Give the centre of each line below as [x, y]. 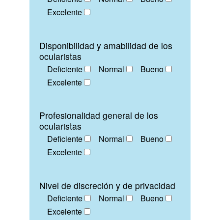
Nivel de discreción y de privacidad [107, 185]
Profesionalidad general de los [99, 115]
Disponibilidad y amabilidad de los [106, 45]
